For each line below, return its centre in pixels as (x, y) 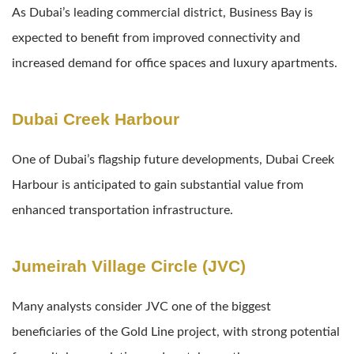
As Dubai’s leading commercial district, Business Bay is (162, 12)
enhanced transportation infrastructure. (122, 210)
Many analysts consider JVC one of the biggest (141, 306)
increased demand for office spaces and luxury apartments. (175, 63)
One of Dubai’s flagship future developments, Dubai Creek (173, 159)
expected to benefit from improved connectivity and (156, 38)
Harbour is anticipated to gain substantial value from (158, 185)
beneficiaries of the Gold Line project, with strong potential (176, 331)
